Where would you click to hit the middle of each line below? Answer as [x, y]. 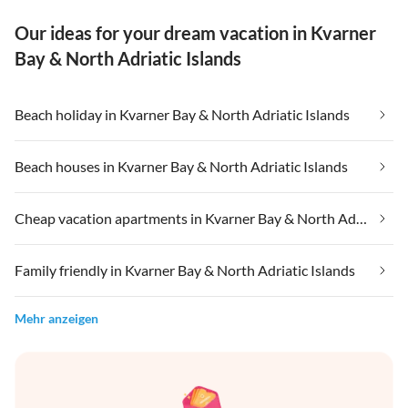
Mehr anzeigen [56, 319]
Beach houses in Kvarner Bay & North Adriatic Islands [181, 167]
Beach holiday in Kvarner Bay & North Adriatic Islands [182, 115]
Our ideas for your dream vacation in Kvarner [195, 33]
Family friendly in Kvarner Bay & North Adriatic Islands [185, 270]
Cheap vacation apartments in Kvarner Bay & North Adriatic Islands [362, 219]
